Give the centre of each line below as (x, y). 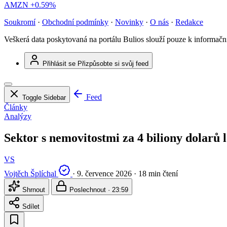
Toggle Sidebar (44, 98)
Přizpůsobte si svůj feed (113, 64)
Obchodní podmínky (75, 22)
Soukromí (20, 22)
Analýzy (18, 117)
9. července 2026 (104, 174)
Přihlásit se (59, 64)
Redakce (189, 22)
